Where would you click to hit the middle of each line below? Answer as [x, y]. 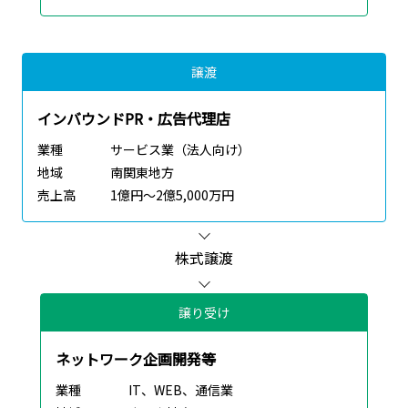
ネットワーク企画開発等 [136, 359]
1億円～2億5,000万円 [172, 195]
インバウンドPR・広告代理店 [134, 119]
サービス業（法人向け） [180, 150]
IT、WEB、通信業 [181, 390]
